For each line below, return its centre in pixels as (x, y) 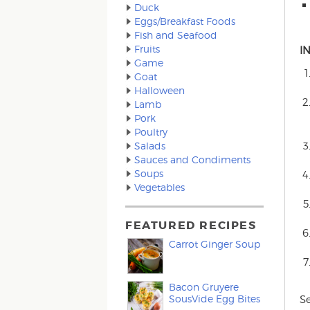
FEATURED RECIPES (191, 225)
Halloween (160, 90)
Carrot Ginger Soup (215, 244)
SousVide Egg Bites (215, 299)
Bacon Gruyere (204, 287)
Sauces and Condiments (193, 159)
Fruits (147, 49)
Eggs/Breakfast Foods (185, 21)
